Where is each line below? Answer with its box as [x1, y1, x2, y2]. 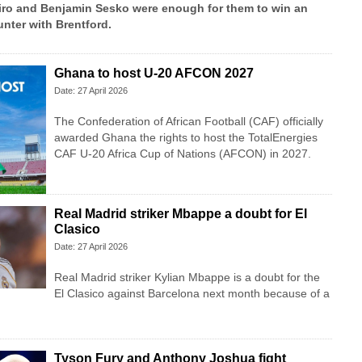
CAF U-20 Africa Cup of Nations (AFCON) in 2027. [53, 147, 311, 161]
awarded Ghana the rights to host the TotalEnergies [53, 131, 318, 145]
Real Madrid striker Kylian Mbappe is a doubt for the [53, 271, 320, 284]
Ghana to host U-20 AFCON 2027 [53, 66, 254, 81]
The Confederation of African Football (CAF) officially [53, 115, 323, 128]
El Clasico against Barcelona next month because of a [53, 287, 330, 301]
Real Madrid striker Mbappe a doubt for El [53, 207, 307, 221]
